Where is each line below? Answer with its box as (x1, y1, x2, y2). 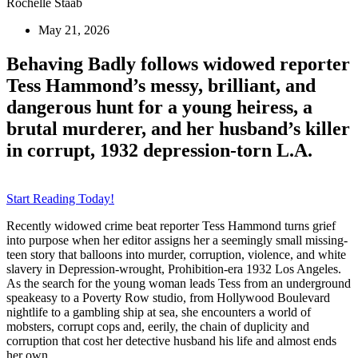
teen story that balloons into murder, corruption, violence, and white (6, 247, 346, 261)
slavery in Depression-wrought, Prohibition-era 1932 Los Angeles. (6, 261, 341, 276)
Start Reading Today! (6, 191, 114, 205)
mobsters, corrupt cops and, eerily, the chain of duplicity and (6, 319, 309, 333)
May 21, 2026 (38, 22, 109, 37)
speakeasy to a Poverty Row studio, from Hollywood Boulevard (6, 290, 330, 304)
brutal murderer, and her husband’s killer (6, 117, 350, 139)
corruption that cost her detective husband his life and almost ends (6, 333, 336, 348)
